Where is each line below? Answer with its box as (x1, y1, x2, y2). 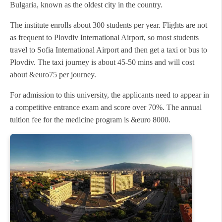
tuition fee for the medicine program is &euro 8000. (10, 115, 170, 124)
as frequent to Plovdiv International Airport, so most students (10, 33, 199, 42)
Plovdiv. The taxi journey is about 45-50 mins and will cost (10, 58, 194, 67)
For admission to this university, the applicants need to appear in (10, 91, 209, 100)
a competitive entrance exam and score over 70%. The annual (10, 103, 202, 112)
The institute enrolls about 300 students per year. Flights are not (10, 21, 207, 30)
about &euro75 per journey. (10, 70, 96, 79)
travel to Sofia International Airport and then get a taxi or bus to (10, 46, 207, 55)
